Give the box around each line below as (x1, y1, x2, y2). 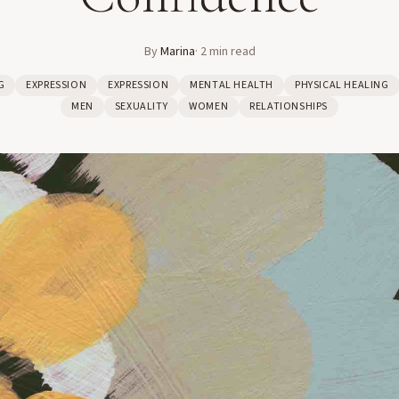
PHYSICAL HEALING (295, 77, 389, 93)
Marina (159, 43, 195, 61)
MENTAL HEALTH (190, 77, 273, 93)
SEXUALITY (114, 99, 168, 114)
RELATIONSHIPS (249, 99, 329, 114)
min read (206, 43, 256, 61)
